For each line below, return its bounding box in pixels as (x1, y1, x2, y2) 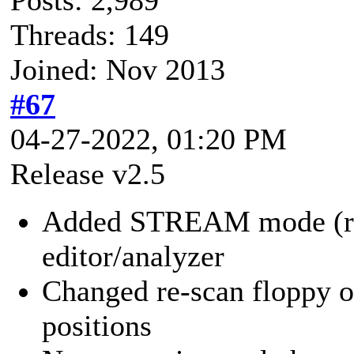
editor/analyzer (42, 239, 224, 273)
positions (42, 308, 152, 342)
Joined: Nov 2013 (10, 52, 225, 86)
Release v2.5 (10, 156, 165, 190)
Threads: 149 (10, 17, 169, 51)
